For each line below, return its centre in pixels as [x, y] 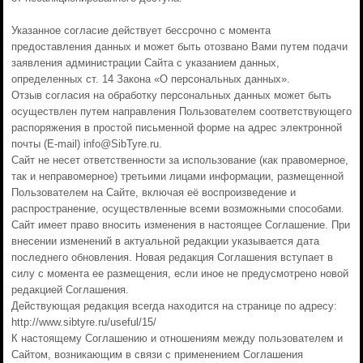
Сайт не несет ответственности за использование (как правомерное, [179, 160]
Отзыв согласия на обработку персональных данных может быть [171, 95]
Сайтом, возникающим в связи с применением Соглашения [157, 354]
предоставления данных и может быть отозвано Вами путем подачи [179, 47]
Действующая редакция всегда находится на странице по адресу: [174, 306]
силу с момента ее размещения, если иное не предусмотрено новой [179, 273]
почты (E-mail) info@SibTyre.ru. [86, 144]
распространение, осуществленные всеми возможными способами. [177, 209]
